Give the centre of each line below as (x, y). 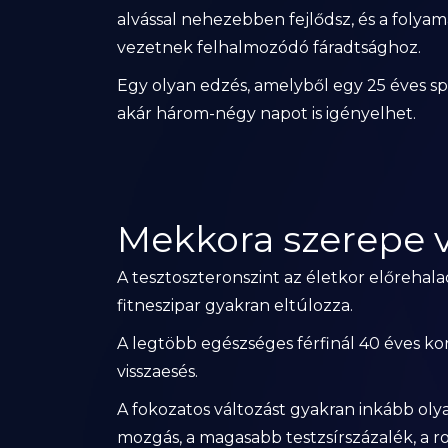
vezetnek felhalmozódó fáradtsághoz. (269, 47)
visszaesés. (157, 371)
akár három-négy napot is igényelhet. (266, 113)
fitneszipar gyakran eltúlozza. (235, 305)
